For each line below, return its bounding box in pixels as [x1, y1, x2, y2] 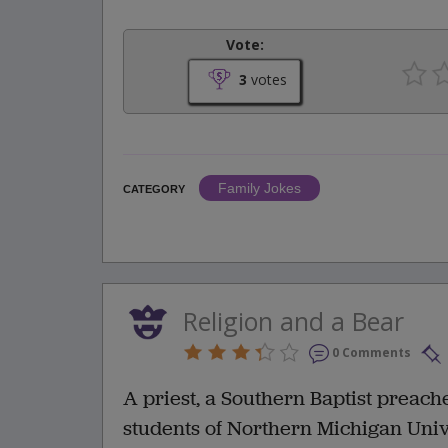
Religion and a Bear [183, 304, 404, 339]
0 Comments [332, 344, 411, 362]
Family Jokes [218, 180, 301, 197]
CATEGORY [123, 183, 185, 196]
